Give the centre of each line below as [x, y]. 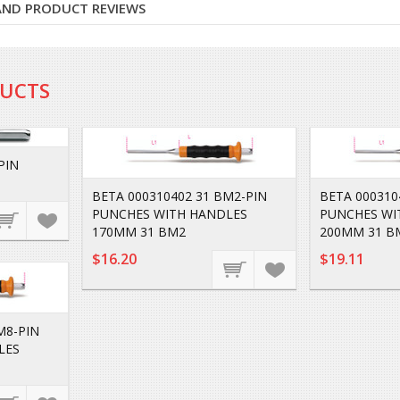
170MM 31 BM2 [139, 232]
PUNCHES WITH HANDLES [170, 214]
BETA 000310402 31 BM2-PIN [179, 196]
